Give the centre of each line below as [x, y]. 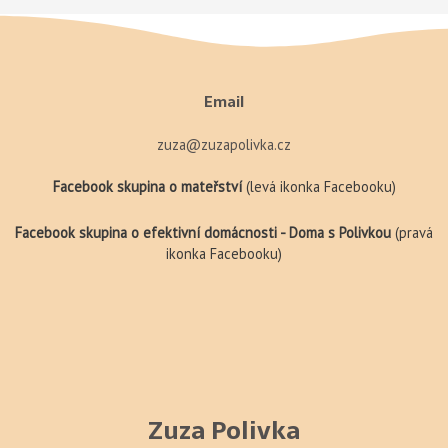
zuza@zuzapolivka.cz [224, 144]
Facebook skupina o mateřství [149, 186]
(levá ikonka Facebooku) [320, 186]
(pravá [414, 233]
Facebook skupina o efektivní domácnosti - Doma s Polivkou [205, 233]
